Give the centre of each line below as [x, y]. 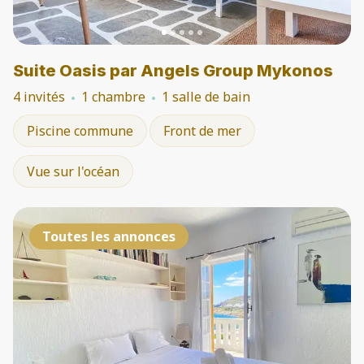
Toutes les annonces [109, 236]
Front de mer [202, 131]
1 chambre [113, 97]
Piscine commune [80, 131]
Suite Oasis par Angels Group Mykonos [173, 71]
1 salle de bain [206, 97]
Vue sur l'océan [73, 171]
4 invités [39, 97]
